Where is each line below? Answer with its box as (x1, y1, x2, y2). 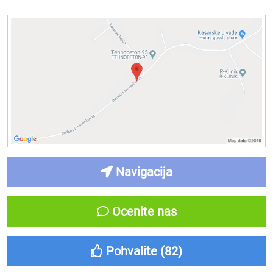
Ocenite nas (108, 204, 177, 219)
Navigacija (113, 165, 172, 179)
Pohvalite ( (103, 244, 165, 258)
